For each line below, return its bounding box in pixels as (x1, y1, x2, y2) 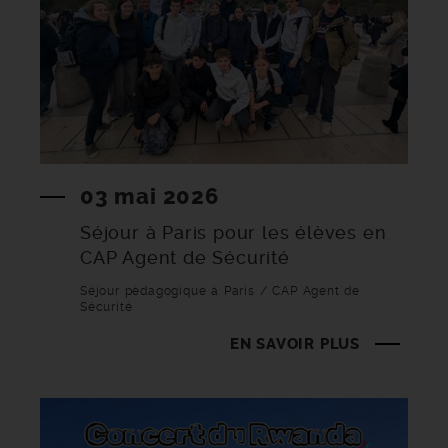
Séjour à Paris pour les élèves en (80, 222, 387, 244)
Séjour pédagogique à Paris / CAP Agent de (80, 284, 360, 299)
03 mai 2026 (80, 184, 219, 211)
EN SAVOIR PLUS (229, 335, 360, 354)
